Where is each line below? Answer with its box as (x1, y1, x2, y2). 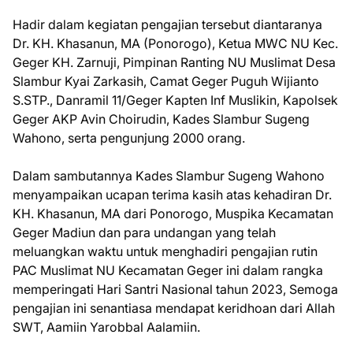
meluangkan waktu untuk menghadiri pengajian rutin (13, 243, 318, 259)
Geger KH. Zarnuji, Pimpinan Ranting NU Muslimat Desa (13, 54, 336, 70)
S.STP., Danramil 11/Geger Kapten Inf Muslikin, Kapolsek (13, 91, 338, 108)
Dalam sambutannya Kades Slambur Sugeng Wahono (13, 167, 325, 184)
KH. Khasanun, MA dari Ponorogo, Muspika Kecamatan (13, 205, 333, 221)
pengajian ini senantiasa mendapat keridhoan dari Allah (13, 299, 335, 316)
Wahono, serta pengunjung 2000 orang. (13, 129, 245, 146)
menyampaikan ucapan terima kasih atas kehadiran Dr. (13, 186, 332, 203)
